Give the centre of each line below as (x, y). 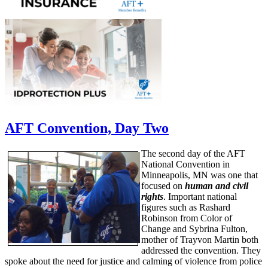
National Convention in (185, 164)
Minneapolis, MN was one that (200, 175)
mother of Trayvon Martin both (200, 239)
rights (152, 196)
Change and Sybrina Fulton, (194, 229)
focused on (163, 185)
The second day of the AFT (193, 153)
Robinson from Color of (187, 218)
